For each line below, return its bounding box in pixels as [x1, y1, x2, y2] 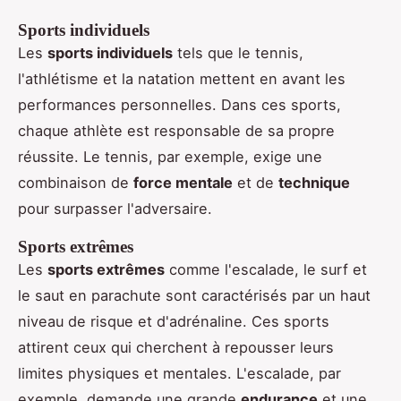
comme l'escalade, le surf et [165, 260, 367, 278]
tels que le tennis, [173, 43, 303, 62]
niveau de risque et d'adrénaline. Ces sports [18, 311, 329, 330]
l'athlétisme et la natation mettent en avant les [18, 69, 346, 88]
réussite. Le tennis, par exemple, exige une [18, 147, 322, 166]
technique [278, 173, 350, 192]
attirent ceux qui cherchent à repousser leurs [18, 337, 334, 356]
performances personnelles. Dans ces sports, [18, 95, 341, 114]
